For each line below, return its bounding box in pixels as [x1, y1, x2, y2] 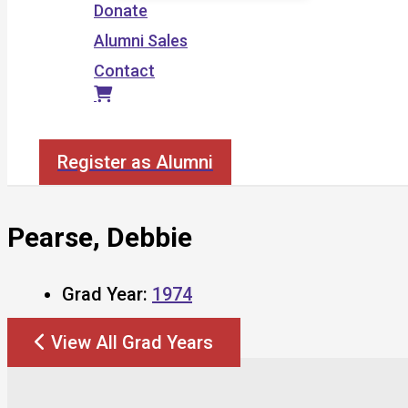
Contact [94, 61, 155, 80]
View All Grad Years [51, 331, 213, 353]
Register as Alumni [57, 151, 213, 173]
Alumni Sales [94, 31, 188, 50]
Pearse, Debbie [7, 220, 192, 253]
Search [38, 119, 91, 138]
